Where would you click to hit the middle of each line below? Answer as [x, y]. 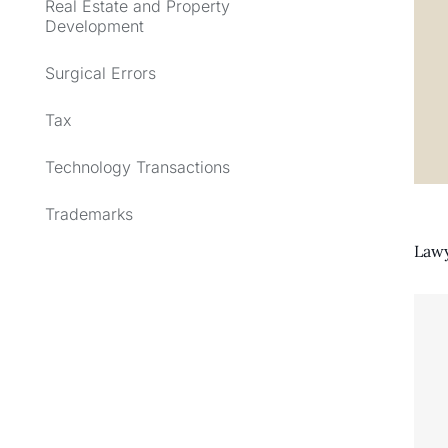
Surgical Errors [100, 72]
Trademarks [89, 213]
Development [94, 25]
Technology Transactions [137, 166]
